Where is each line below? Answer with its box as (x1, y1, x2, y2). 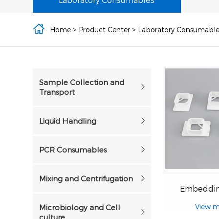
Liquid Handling (39, 116, 97, 125)
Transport (39, 88, 75, 96)
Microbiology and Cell (39, 203, 121, 212)
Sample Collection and (39, 78, 125, 87)
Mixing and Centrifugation (39, 174, 133, 183)
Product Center (79, 25, 131, 34)
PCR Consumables (39, 145, 107, 154)
